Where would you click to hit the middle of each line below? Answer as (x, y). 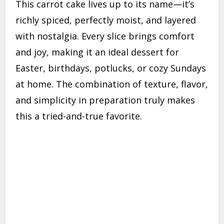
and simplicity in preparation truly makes (105, 100)
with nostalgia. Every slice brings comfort (105, 36)
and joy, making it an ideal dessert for (97, 52)
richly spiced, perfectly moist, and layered (106, 20)
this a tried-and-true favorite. (79, 116)
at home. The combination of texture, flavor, (112, 84)
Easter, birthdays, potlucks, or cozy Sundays (111, 68)
